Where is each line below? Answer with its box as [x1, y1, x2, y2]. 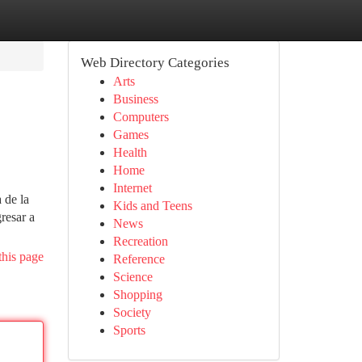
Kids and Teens [112, 199, 192, 213]
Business [112, 92, 158, 106]
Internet [112, 181, 152, 195]
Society [112, 305, 151, 319]
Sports [112, 323, 145, 337]
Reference [112, 252, 165, 266]
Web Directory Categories [80, 55, 229, 70]
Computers [112, 110, 169, 124]
